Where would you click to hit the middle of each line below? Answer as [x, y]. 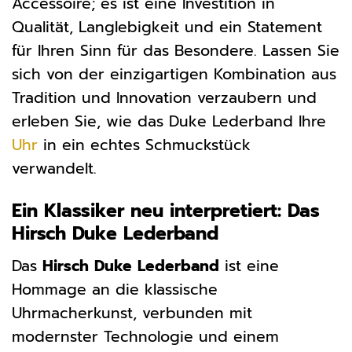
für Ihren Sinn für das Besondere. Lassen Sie [176, 50]
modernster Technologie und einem [145, 336]
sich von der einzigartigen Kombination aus [174, 74]
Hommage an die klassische [115, 289]
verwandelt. [54, 168]
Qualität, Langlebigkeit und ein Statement [167, 27]
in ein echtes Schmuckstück [144, 145]
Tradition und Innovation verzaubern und [164, 97]
